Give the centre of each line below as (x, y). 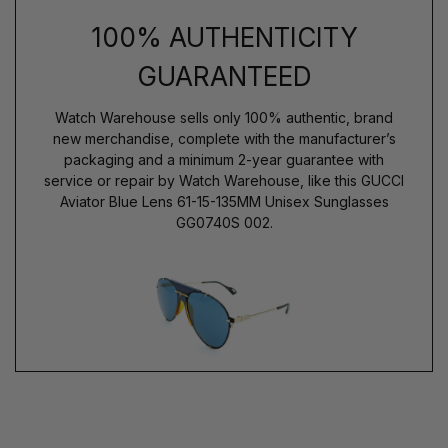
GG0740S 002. (224, 222)
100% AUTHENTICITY (224, 37)
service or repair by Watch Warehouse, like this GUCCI (224, 180)
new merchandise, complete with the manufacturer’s (224, 138)
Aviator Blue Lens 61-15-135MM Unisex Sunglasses (224, 201)
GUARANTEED (224, 76)
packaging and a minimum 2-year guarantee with (224, 159)
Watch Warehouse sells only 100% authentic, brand (224, 117)
